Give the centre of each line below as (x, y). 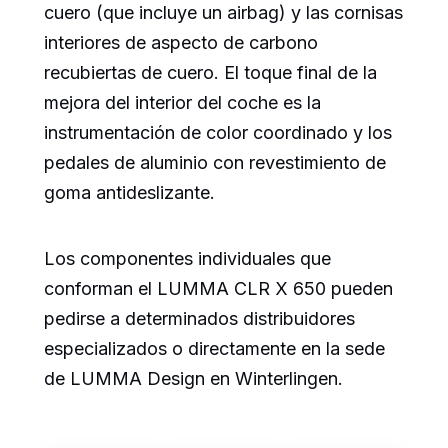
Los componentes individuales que (187, 259)
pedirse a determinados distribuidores (199, 319)
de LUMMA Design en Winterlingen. (193, 379)
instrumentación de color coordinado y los (218, 133)
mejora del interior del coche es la (182, 103)
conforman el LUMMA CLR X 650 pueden (218, 289)
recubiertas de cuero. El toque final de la (210, 73)
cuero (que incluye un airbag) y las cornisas (223, 13)
